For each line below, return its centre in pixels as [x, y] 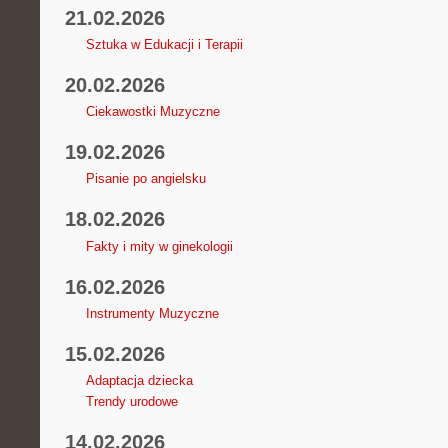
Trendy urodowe [131, 401]
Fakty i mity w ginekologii [159, 246]
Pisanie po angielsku [145, 179]
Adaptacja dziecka [139, 380]
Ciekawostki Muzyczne [152, 112]
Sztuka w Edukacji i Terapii [164, 44]
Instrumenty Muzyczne [152, 313]
